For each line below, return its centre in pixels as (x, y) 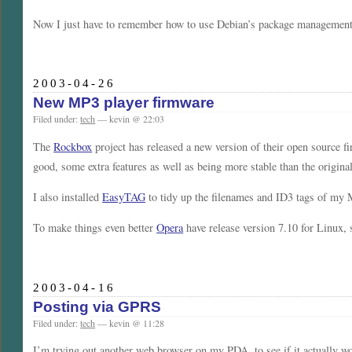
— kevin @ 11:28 (130, 323)
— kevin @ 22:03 (130, 119)
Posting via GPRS (97, 306)
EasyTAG (124, 197)
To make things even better (95, 228)
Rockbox (73, 146)
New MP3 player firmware (124, 103)
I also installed (68, 197)
